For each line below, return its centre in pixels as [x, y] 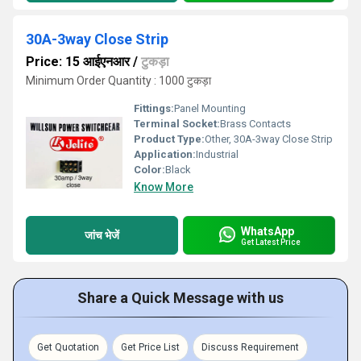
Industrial [217, 154]
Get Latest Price [271, 242]
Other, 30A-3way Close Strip [269, 139]
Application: [165, 154]
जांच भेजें [102, 235]
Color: [149, 170]
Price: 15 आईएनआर [78, 62]
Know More [164, 187]
